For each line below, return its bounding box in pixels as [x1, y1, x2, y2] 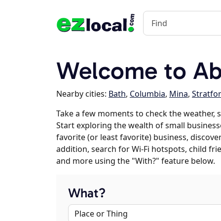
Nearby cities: [56, 88, 109, 99]
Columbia [130, 88, 165, 99]
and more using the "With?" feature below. [56, 155, 215, 166]
